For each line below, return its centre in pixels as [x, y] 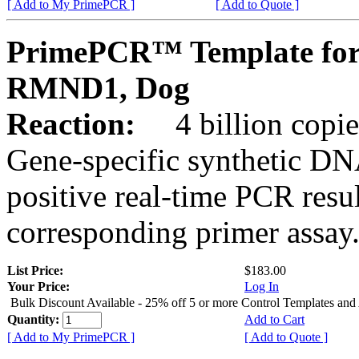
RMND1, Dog [98, 87]
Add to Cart [274, 319]
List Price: [37, 270]
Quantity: [35, 319]
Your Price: [38, 286]
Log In [262, 286]
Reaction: [75, 123]
